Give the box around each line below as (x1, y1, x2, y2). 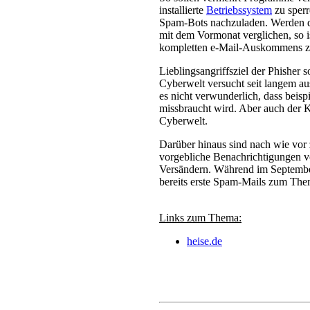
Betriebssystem (206, 4, 272, 16)
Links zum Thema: (159, 212, 241, 224)
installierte (159, 4, 206, 16)
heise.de (187, 235, 222, 247)
